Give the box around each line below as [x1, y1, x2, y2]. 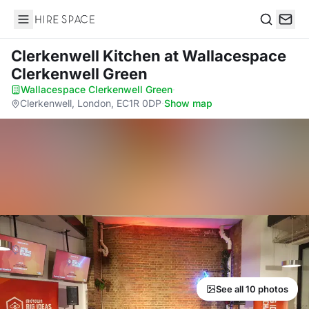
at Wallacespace [164, 47, 286, 65]
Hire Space [13, 19, 70, 33]
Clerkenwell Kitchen [11, 47, 164, 65]
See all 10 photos [216, 283, 288, 295]
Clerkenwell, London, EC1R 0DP [20, 97, 161, 109]
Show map [164, 97, 212, 109]
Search [259, 26, 295, 41]
